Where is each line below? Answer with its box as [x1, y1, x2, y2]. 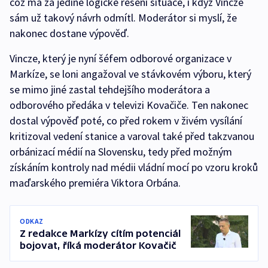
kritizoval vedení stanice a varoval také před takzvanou [10, 129, 254, 143]
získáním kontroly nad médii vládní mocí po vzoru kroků [10, 160, 258, 174]
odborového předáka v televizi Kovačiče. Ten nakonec [10, 98, 248, 112]
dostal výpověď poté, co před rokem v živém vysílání [10, 114, 242, 127]
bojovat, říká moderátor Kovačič [20, 240, 176, 251]
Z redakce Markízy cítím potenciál [20, 228, 181, 239]
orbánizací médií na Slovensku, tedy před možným [10, 145, 232, 159]
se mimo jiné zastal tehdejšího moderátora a [10, 83, 210, 96]
